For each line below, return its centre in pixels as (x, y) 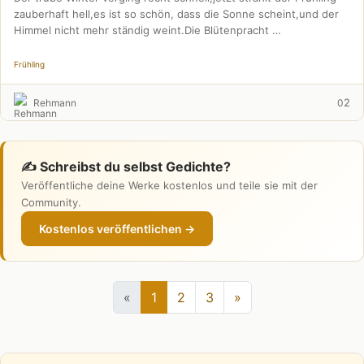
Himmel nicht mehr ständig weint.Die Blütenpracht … (147, 30)
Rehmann (55, 102)
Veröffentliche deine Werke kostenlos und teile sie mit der (169, 185)
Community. (51, 202)
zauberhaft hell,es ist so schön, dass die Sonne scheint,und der (176, 14)
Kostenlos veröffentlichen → (117, 229)
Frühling (29, 64)
